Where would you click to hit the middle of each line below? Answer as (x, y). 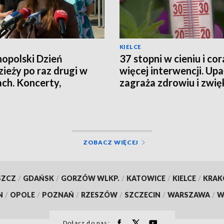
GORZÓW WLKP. (90, 178)
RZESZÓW (99, 194)
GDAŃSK (38, 178)
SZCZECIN (142, 194)
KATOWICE (146, 178)
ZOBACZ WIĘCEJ (111, 142)
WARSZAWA (189, 194)
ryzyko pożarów (156, 94)
